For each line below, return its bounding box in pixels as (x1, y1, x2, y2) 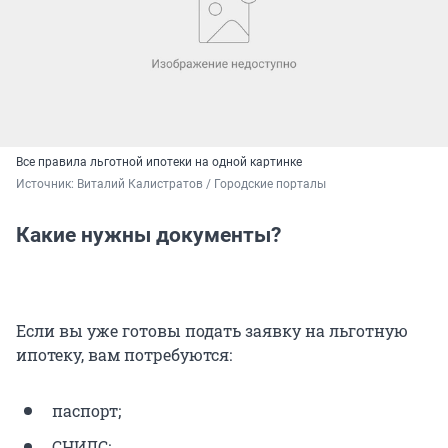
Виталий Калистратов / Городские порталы (77, 177, 326, 192)
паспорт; (52, 400, 121, 422)
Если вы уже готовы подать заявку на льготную (16, 320, 408, 342)
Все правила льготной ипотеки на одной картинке (16, 155, 302, 170)
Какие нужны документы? (16, 223, 281, 248)
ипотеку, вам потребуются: (16, 344, 232, 366)
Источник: (16, 177, 77, 192)
